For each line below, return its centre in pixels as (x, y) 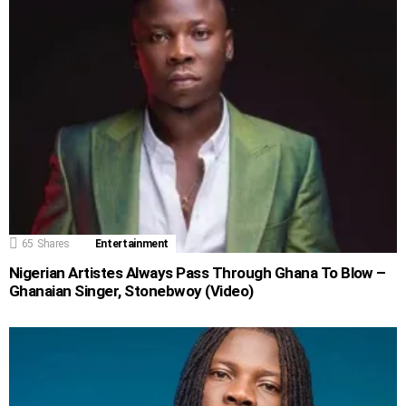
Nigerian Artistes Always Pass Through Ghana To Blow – (198, 272)
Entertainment (132, 243)
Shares (53, 243)
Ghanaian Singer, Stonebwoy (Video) (131, 290)
